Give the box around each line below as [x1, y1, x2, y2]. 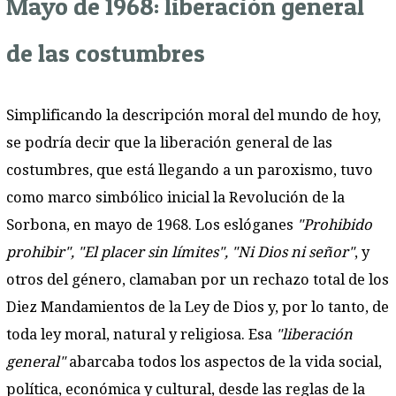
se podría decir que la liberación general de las [6, 134, 332, 151]
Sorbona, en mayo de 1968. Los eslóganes [6, 217, 297, 233]
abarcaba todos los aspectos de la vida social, [69, 354, 382, 370]
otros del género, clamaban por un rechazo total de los [6, 271, 389, 288]
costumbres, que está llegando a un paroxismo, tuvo [6, 162, 373, 179]
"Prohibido [297, 217, 372, 233]
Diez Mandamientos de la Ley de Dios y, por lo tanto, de [6, 299, 389, 316]
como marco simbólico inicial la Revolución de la [6, 189, 345, 206]
